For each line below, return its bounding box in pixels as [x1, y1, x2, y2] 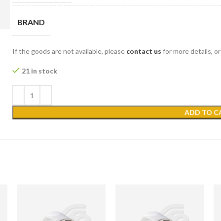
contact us [126, 47, 162, 55]
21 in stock [22, 67, 58, 75]
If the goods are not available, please [12, 47, 127, 55]
